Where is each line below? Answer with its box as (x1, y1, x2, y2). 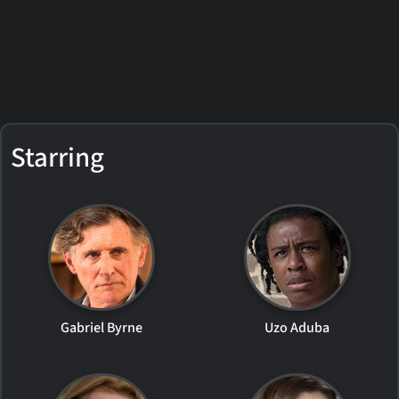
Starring (11, 139, 104, 177)
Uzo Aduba (265, 318, 330, 338)
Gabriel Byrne (61, 318, 143, 338)
